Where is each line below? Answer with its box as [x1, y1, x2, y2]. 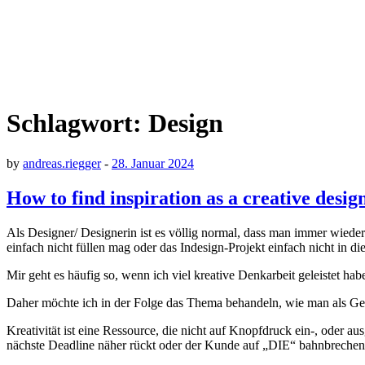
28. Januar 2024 [112, 156, 194, 170]
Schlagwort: [7, 108, 148, 139]
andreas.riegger [23, 156, 101, 170]
